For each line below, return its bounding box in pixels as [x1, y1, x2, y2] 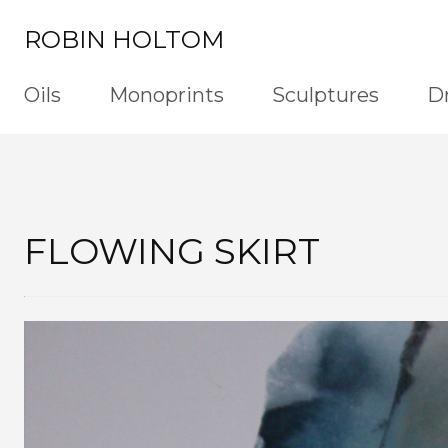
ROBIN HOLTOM [24, 24, 224, 54]
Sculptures [272, 82, 379, 107]
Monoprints [109, 82, 224, 107]
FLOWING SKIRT [24, 228, 320, 273]
